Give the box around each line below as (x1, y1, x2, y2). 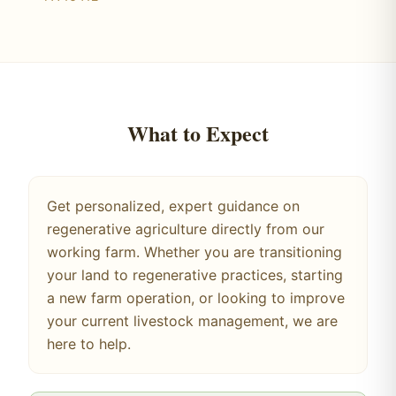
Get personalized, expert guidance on (47, 197, 300, 215)
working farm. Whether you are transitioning (47, 243, 342, 261)
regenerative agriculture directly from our (47, 220, 324, 238)
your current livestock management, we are (47, 312, 338, 330)
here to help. (47, 335, 131, 353)
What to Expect (127, 118, 269, 148)
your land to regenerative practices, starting (47, 266, 343, 284)
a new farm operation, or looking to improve (47, 289, 345, 307)
